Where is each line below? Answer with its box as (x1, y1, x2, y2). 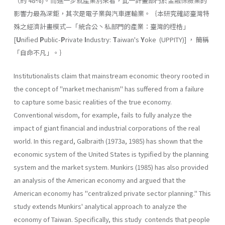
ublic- (44, 34, 61, 44)
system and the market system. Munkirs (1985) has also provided (14, 162, 208, 172)
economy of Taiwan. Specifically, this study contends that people (14, 214, 210, 224)
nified (21, 34, 38, 44)
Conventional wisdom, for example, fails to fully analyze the (14, 109, 192, 120)
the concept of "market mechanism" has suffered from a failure (14, 83, 204, 93)
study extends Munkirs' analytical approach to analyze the (14, 201, 187, 211)
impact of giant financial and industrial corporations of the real (14, 123, 200, 133)
